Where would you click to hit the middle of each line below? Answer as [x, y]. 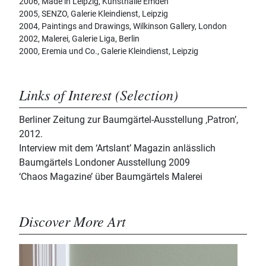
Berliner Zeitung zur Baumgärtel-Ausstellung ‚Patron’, [129, 120]
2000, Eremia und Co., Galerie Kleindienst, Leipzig [109, 51]
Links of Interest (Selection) [99, 95]
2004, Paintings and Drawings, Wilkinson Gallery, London [123, 26]
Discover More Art [72, 221]
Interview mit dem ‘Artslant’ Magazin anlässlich [117, 148]
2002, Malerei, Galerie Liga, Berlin [79, 39]
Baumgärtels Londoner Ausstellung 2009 [104, 163]
